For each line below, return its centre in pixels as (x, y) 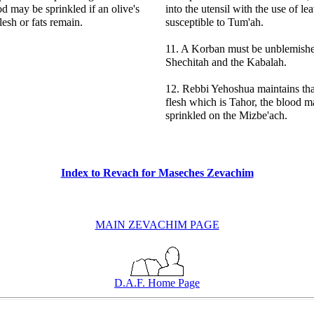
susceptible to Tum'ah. (214, 22)
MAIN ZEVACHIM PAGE (157, 225)
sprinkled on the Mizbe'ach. (226, 115)
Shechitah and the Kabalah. (226, 62)
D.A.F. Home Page (157, 283)
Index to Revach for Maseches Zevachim (157, 173)
